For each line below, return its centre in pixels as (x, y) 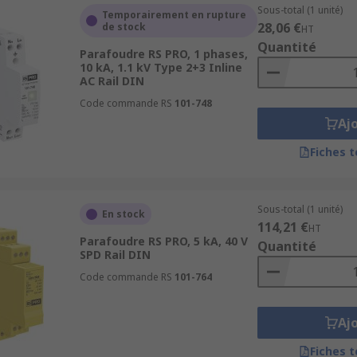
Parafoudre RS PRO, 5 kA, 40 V (163, 241)
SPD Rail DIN (115, 255)
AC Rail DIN (112, 81)
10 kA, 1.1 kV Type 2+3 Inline (161, 67)
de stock (124, 27)
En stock (123, 214)
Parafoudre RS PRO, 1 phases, (163, 54)
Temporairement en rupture (174, 15)
